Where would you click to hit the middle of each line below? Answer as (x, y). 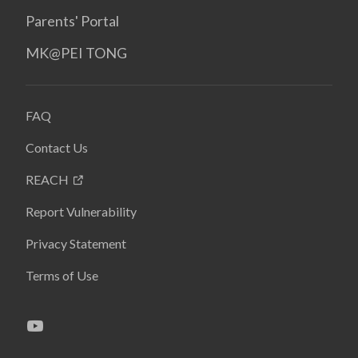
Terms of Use (62, 275)
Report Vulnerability (81, 211)
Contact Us (57, 147)
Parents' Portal (72, 20)
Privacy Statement (76, 243)
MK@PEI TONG (76, 52)
